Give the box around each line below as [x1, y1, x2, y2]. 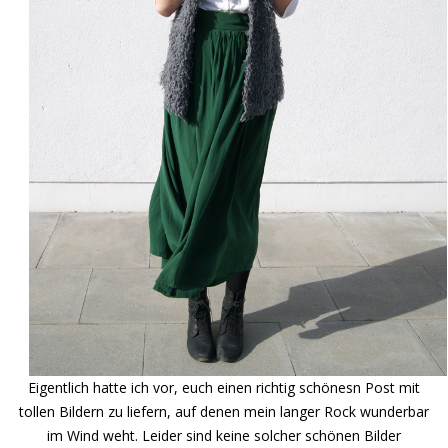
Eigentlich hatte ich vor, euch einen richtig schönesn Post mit [28, 378, 420, 398]
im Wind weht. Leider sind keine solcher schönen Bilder [47, 426, 401, 446]
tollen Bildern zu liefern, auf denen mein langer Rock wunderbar [19, 402, 429, 422]
